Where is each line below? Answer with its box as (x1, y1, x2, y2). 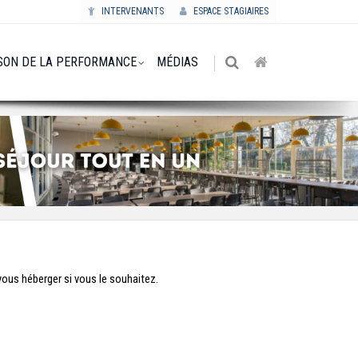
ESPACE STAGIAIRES (191, 6, 268, 17)
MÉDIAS (157, 54, 198, 70)
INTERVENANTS (99, 6, 164, 17)
